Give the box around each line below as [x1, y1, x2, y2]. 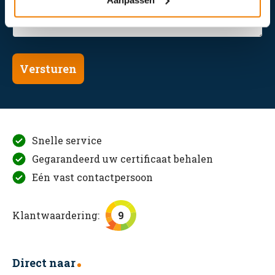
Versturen [20, 61, 77, 76]
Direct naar [12, 255, 76, 270]
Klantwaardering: [12, 209, 99, 222]
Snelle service [32, 134, 102, 147]
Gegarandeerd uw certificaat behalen [32, 152, 213, 165]
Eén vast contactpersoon [32, 171, 153, 184]
